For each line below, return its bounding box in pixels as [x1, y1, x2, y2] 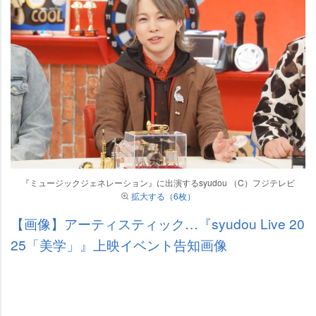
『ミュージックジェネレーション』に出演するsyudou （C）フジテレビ [21, 176, 295, 188]
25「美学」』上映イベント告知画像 [11, 234, 227, 254]
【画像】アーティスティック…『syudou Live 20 [11, 213, 305, 233]
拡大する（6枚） [130, 189, 195, 202]
